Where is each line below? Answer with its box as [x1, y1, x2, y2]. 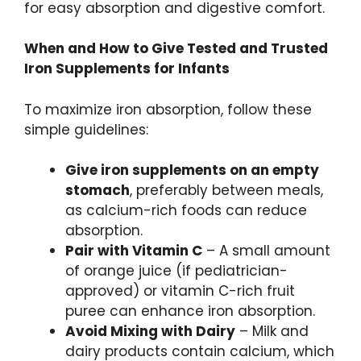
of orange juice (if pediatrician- [65, 261, 288, 281]
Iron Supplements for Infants [24, 59, 230, 79]
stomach [65, 180, 130, 201]
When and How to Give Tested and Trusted [24, 39, 328, 59]
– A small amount [202, 241, 330, 261]
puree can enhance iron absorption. [65, 301, 315, 322]
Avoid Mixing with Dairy [65, 322, 235, 342]
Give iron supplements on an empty [65, 160, 319, 180]
